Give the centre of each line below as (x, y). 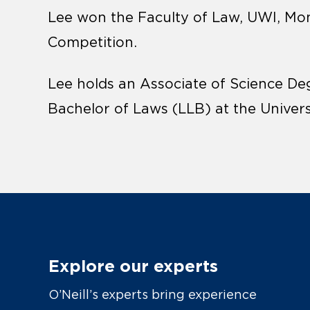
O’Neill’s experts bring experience (153, 295)
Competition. (94, 43)
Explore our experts (133, 266)
